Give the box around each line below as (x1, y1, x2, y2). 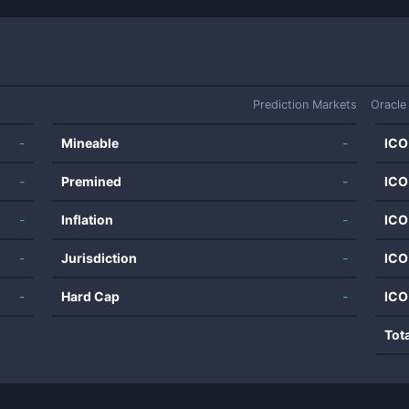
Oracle (371, 98, 406, 111)
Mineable (61, 135, 120, 151)
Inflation (61, 212, 114, 227)
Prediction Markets (253, 98, 357, 111)
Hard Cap (61, 288, 121, 304)
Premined (61, 173, 122, 189)
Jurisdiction (61, 250, 138, 266)
